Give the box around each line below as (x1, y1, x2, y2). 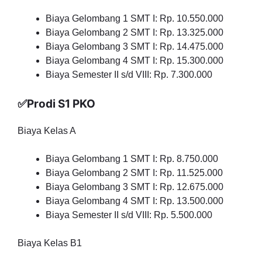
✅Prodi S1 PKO (18, 97, 95, 111)
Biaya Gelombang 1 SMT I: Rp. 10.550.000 (46, 13, 223, 23)
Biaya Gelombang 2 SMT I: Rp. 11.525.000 (46, 168, 223, 178)
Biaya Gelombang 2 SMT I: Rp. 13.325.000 (46, 27, 223, 37)
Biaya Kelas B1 (18, 238, 82, 248)
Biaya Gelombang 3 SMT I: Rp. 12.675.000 (46, 182, 223, 192)
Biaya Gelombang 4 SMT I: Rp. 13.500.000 (46, 196, 223, 206)
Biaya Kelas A (18, 126, 76, 136)
